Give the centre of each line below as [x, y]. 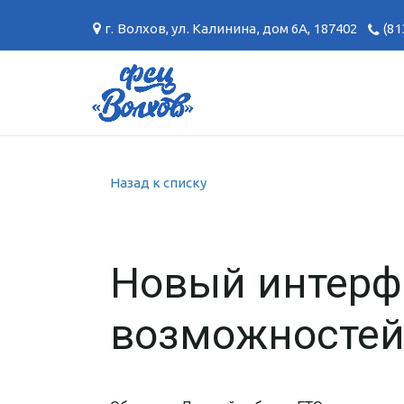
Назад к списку [158, 183]
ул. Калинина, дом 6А [240, 28]
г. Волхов [136, 28]
